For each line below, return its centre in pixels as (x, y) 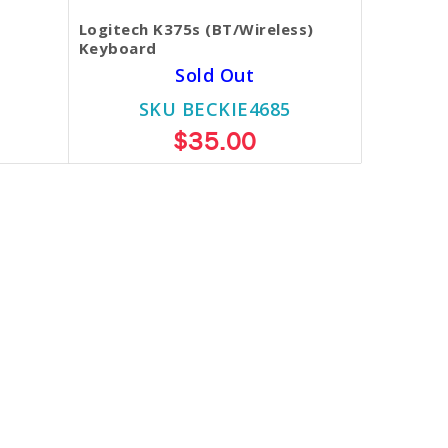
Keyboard (117, 48)
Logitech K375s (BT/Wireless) (196, 29)
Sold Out (215, 75)
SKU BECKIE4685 (214, 109)
